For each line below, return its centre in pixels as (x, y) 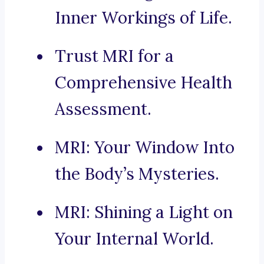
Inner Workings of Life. (143, 18)
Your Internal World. (134, 239)
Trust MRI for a (114, 56)
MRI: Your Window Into (145, 148)
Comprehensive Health (143, 83)
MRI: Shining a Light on (144, 212)
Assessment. (103, 109)
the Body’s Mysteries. (137, 174)
